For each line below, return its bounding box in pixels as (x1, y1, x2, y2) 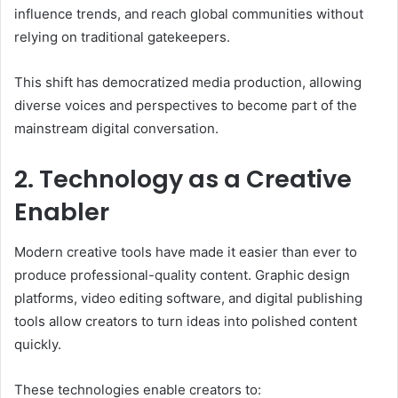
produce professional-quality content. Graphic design (14, 266, 350, 283)
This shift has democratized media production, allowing (14, 74, 362, 92)
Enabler (14, 195, 109, 229)
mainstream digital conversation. (14, 120, 219, 138)
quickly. (14, 335, 61, 353)
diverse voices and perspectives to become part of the (14, 97, 357, 115)
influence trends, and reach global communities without (14, 5, 363, 23)
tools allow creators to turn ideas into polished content (14, 312, 357, 330)
